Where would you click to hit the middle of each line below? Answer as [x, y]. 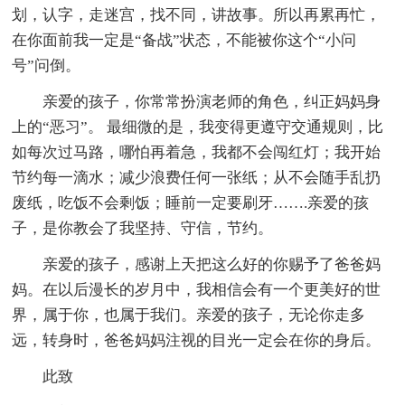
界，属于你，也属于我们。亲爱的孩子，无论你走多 [189, 315]
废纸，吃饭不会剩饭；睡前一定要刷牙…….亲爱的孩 [191, 202]
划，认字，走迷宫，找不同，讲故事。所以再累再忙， [197, 14]
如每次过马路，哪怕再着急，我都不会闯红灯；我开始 [197, 152]
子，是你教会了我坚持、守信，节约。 [143, 228]
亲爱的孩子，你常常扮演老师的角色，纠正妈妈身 [212, 101]
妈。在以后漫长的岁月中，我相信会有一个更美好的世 [197, 289]
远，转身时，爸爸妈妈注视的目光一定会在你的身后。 [197, 340]
